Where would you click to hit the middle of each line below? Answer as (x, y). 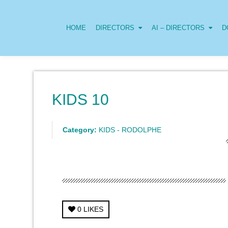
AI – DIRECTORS (178, 28)
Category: (80, 130)
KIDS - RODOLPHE (129, 130)
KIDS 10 (80, 99)
